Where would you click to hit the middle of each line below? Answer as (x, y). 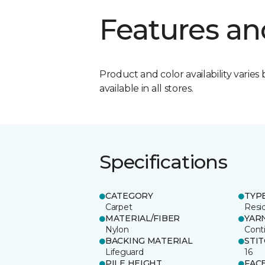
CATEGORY (129, 195)
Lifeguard (125, 252)
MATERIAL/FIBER (143, 218)
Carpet (119, 207)
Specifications (164, 161)
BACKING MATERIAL (149, 240)
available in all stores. (146, 88)
